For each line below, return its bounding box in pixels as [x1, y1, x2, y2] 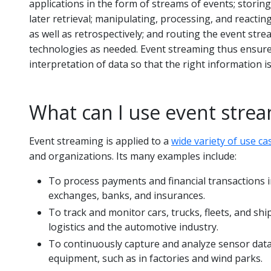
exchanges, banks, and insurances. [48, 189, 205, 202]
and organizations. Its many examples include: [29, 149, 237, 163]
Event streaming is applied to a [29, 134, 171, 148]
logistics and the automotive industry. [48, 220, 218, 233]
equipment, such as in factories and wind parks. [48, 252, 263, 265]
